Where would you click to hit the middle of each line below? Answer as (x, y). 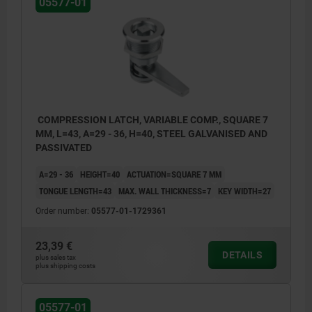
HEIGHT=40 (100, 174)
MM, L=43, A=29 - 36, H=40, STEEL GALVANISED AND (151, 133)
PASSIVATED (64, 147)
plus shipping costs (65, 265)
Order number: (63, 211)
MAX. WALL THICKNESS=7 (165, 190)
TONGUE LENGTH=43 (75, 190)
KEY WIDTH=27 (244, 190)
